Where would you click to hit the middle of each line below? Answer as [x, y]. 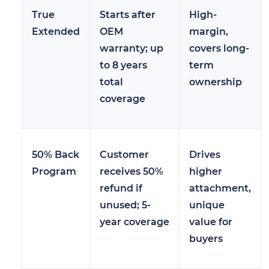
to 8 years [123, 65]
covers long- [219, 48]
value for [211, 222]
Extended [56, 31]
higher [206, 171]
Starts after [128, 14]
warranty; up [131, 48]
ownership [216, 82]
